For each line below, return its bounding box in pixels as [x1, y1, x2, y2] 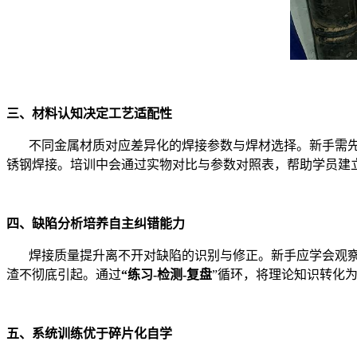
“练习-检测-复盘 [121, 268, 212, 282]
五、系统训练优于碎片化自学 [6, 327, 172, 341]
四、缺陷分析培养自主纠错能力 [6, 217, 185, 231]
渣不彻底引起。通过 [6, 268, 121, 282]
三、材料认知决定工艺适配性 [6, 107, 172, 121]
